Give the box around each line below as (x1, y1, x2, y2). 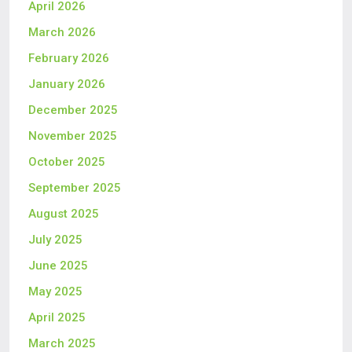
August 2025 (28, 207, 99, 221)
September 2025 (28, 181, 121, 195)
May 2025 (28, 284, 82, 299)
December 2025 (28, 103, 118, 117)
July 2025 (28, 233, 82, 247)
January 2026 (28, 77, 105, 91)
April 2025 (28, 310, 86, 324)
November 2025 (28, 129, 117, 143)
